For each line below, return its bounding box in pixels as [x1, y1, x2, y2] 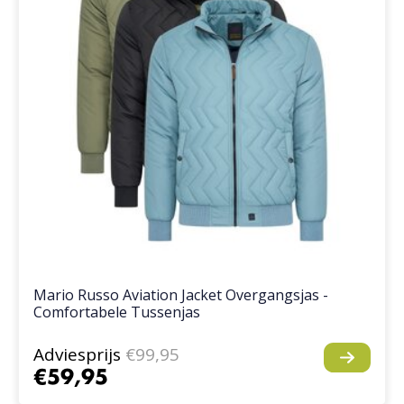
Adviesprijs [33, 342, 122, 366]
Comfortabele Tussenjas [33, 301, 201, 322]
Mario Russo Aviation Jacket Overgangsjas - [33, 284, 329, 305]
